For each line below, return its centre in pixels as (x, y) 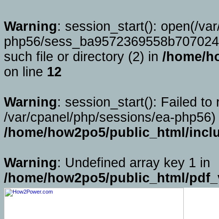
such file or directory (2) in (83, 57)
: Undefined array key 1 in (134, 163)
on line (25, 72)
